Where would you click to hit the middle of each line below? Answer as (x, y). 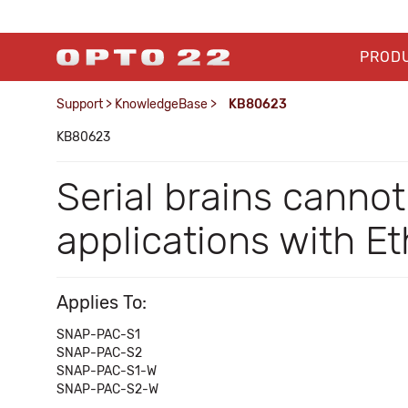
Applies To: (102, 302)
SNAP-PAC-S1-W (107, 371)
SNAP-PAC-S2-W (107, 389)
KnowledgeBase (161, 104)
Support (80, 104)
